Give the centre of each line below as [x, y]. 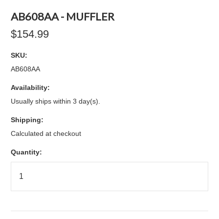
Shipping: [27, 120]
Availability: [31, 88]
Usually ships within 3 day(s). [56, 101]
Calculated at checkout [46, 133]
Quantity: [27, 152]
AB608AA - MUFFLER [63, 16]
